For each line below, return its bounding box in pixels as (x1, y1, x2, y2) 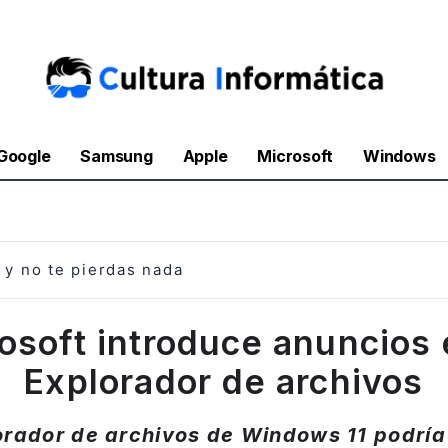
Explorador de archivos (24, 360, 424, 402)
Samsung (80, 146, 153, 167)
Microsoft (257, 146, 334, 167)
